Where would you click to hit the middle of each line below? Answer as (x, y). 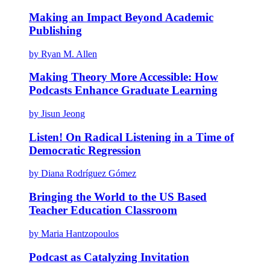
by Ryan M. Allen (63, 54)
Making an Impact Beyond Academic (121, 17)
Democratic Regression (85, 150)
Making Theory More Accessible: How (124, 77)
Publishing (55, 30)
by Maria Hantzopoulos (74, 233)
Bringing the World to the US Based (118, 197)
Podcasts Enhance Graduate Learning (123, 90)
